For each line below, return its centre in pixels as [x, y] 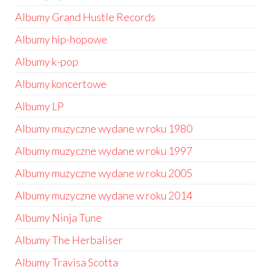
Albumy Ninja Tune [58, 218]
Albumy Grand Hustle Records [85, 17]
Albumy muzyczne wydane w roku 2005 [104, 173]
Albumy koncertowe [61, 84]
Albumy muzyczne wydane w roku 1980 [104, 128]
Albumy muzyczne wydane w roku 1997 [104, 151]
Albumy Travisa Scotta [67, 262]
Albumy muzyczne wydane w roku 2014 [104, 195]
